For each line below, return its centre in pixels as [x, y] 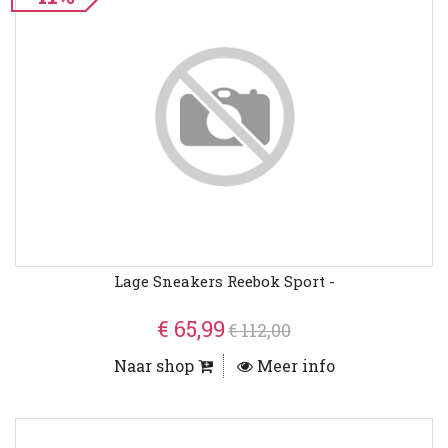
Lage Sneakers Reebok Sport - [224, 281]
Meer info [293, 366]
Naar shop [155, 366]
